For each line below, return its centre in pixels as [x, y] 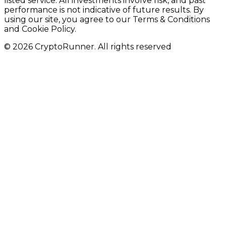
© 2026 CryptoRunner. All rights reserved [88, 46]
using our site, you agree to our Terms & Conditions [107, 19]
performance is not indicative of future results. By [104, 10]
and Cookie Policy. [40, 29]
